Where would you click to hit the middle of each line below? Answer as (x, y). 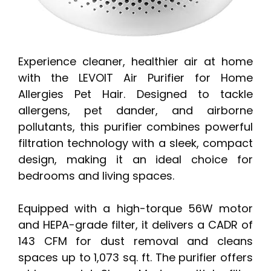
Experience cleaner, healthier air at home (135, 62)
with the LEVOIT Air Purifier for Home (135, 78)
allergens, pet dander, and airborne (135, 111)
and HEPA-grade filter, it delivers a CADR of (135, 225)
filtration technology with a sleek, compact (135, 143)
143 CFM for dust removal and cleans (135, 241)
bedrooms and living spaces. (96, 176)
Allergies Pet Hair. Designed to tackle (135, 94)
